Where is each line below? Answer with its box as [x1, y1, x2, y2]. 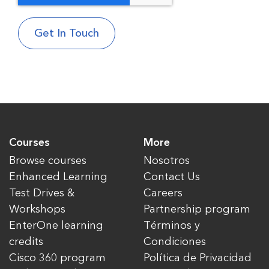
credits [9, 235, 43, 248]
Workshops [9, 202, 65, 216]
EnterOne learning [9, 219, 103, 232]
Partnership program [144, 202, 250, 216]
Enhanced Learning [9, 170, 107, 183]
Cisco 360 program [9, 251, 106, 264]
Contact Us [144, 170, 200, 183]
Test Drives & [9, 186, 74, 199]
